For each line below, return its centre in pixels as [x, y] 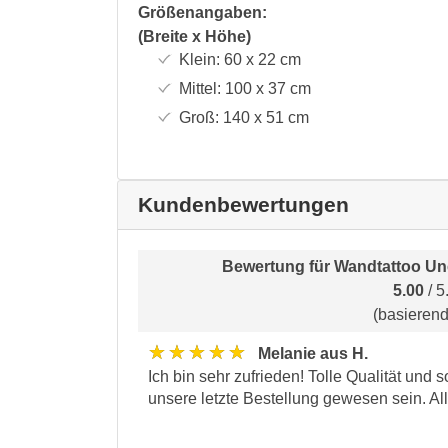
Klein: [199, 59]
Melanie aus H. [313, 353]
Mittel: [199, 88]
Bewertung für [278, 266]
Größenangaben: [202, 12]
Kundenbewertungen [243, 204]
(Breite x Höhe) [194, 36]
